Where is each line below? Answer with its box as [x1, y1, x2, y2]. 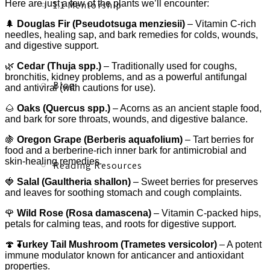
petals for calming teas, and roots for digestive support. [5, 218, 236, 229]
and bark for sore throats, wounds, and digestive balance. [5, 113, 248, 124]
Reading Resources [53, 159, 143, 172]
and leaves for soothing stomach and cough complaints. [5, 187, 242, 198]
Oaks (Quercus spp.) [17, 102, 110, 113]
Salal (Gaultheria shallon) [17, 176, 131, 187]
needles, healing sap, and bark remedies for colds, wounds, [5, 29, 258, 40]
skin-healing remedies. [5, 155, 102, 166]
